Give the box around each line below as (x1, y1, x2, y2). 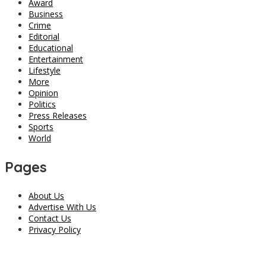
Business (28, 8, 63, 20)
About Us (28, 190, 64, 202)
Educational (28, 42, 73, 54)
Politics (28, 99, 56, 110)
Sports (28, 121, 53, 133)
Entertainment (28, 53, 83, 65)
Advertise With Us (28, 201, 96, 213)
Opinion (28, 87, 58, 99)
